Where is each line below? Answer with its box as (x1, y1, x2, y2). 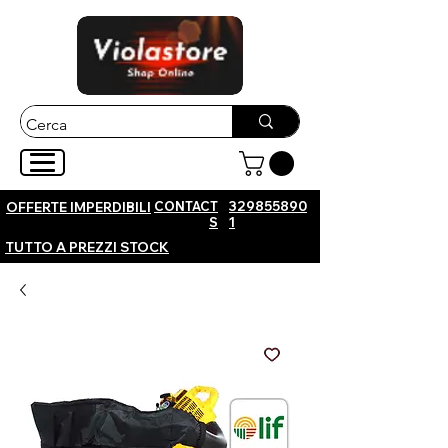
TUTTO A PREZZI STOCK (5, 239, 169, 255)
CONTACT (154, 198, 218, 214)
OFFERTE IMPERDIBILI (6, 199, 151, 215)
